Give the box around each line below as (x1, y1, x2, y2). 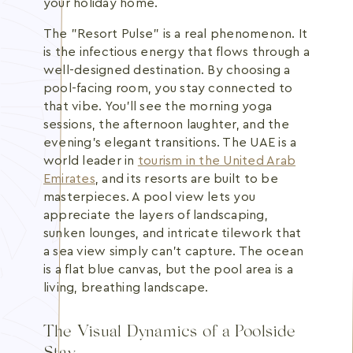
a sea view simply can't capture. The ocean (43, 245, 304, 258)
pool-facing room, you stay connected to (43, 82, 293, 95)
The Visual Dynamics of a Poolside (43, 325, 295, 341)
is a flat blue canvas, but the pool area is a (43, 263, 293, 276)
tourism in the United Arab (137, 154, 296, 167)
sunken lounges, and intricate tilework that (43, 227, 302, 240)
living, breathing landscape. (43, 281, 209, 294)
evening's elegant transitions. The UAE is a (43, 136, 297, 149)
